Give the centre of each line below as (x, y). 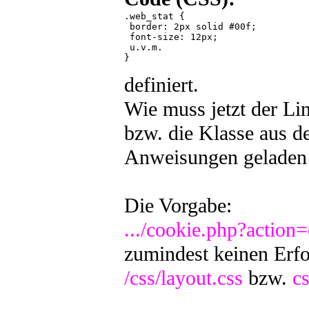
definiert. (161, 85)
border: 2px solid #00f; (190, 27)
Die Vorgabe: (178, 206)
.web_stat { (154, 16)
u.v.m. (143, 47)
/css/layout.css (183, 278)
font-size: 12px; (171, 37)
